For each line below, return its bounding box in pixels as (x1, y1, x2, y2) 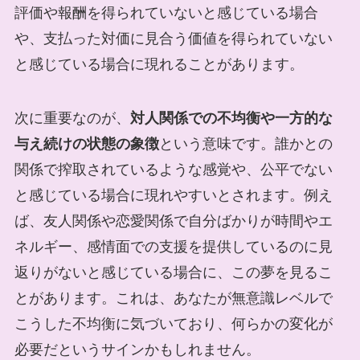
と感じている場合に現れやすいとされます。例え (14, 187, 333, 204)
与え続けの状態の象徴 (14, 136, 159, 153)
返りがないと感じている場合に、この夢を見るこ (14, 264, 333, 281)
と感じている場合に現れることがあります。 (14, 55, 304, 72)
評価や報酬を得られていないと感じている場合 (14, 4, 318, 21)
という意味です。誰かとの (158, 136, 333, 153)
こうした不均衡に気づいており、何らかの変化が (14, 316, 333, 333)
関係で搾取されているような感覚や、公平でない (14, 162, 333, 178)
